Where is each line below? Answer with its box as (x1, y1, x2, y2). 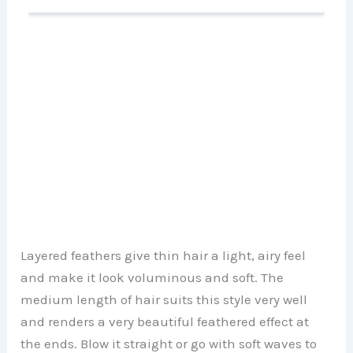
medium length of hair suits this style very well (20, 292, 308, 308)
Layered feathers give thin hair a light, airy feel (20, 247, 307, 264)
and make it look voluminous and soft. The (20, 269, 284, 286)
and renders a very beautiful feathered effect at (20, 314, 310, 330)
